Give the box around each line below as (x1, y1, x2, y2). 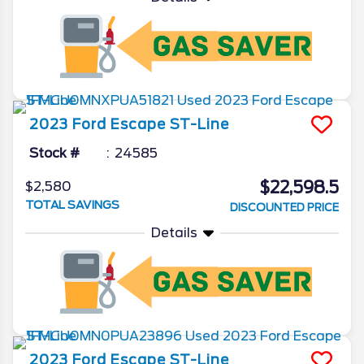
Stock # (29, 145, 80, 162)
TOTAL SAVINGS (25, 198, 119, 212)
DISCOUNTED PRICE (230, 201, 339, 214)
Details (150, 225, 197, 241)
